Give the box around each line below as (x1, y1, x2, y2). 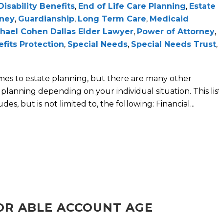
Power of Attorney (137, 27, 215, 37)
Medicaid (150, 14, 189, 24)
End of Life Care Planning (78, 1, 186, 11)
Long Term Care (78, 14, 146, 24)
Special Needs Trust (131, 40, 216, 49)
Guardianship (18, 14, 74, 24)
